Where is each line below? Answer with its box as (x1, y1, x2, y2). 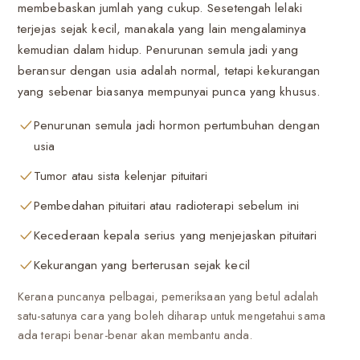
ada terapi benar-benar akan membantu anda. (18, 326, 253, 343)
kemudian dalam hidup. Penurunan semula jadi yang (18, 40, 298, 59)
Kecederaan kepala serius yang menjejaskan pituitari (34, 226, 317, 244)
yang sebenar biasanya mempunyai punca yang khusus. (18, 82, 321, 100)
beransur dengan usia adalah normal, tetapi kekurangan (18, 61, 321, 80)
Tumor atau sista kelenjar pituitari (34, 166, 208, 185)
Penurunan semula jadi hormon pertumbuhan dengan (34, 116, 320, 134)
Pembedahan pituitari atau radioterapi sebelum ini (34, 196, 299, 215)
